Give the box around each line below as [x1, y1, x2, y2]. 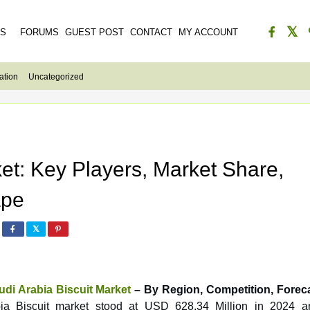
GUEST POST [65, 27, 124, 37]
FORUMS [20, 27, 59, 37]
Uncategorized [28, 72, 84, 82]
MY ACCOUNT [179, 27, 238, 37]
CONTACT [130, 27, 172, 37]
